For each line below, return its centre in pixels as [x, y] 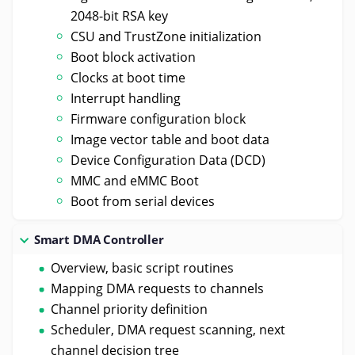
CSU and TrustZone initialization [166, 36]
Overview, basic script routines [142, 267]
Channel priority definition [129, 309]
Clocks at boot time [128, 77]
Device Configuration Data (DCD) [168, 160]
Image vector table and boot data [170, 139]
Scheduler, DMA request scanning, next [168, 329]
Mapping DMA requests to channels [157, 288]
